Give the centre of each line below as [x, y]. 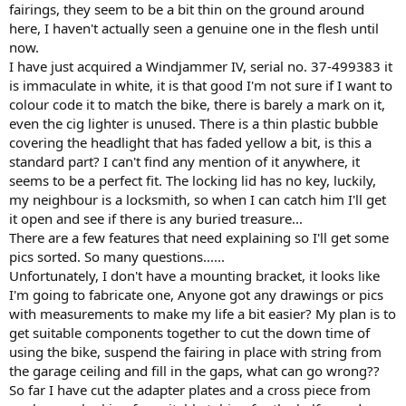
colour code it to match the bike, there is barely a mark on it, [197, 104]
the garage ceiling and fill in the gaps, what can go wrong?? [194, 370]
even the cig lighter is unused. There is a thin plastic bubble [193, 123]
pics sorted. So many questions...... [117, 256]
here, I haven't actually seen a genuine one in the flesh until [194, 28]
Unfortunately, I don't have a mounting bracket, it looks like [194, 275]
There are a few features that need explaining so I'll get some [199, 237]
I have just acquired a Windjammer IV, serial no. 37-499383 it [201, 66]
